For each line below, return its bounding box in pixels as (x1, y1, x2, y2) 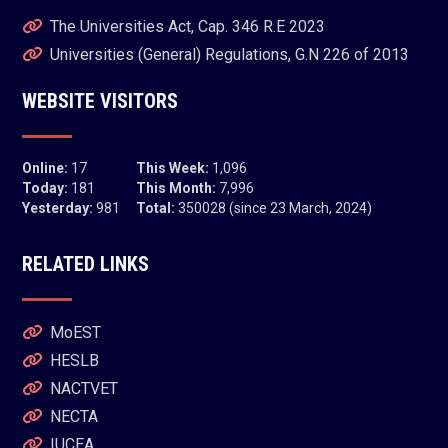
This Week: (136, 160, 210, 176)
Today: (22, 180, 69, 196)
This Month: (136, 180, 217, 196)
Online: (22, 160, 69, 176)
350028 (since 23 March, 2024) (178, 200, 373, 216)
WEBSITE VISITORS (22, 89, 179, 113)
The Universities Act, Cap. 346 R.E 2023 (50, 17, 326, 36)
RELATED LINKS (22, 252, 150, 276)
